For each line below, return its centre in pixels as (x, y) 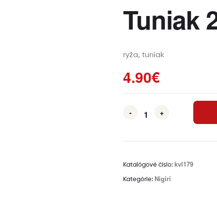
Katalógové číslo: (149, 165)
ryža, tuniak (144, 55)
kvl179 (184, 164)
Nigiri (163, 178)
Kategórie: (139, 179)
